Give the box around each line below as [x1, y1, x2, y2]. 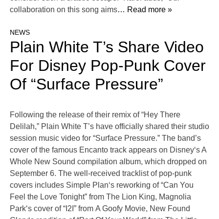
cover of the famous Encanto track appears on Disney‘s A [10, 146, 206, 154]
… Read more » [117, 5, 172, 14]
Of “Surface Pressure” [10, 75, 163, 93]
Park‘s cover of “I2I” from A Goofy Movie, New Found [10, 204, 190, 213]
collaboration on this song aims [10, 5, 117, 14]
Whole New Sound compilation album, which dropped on [10, 157, 207, 166]
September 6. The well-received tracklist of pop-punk [10, 169, 192, 178]
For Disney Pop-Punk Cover [10, 57, 206, 75]
